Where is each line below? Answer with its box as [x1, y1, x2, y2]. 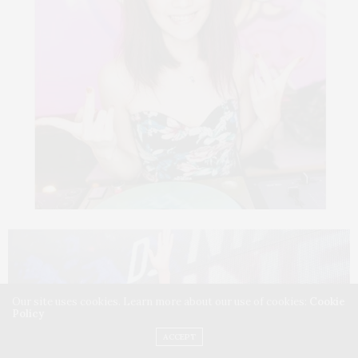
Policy [12, 306, 44, 320]
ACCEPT [162, 332, 196, 342]
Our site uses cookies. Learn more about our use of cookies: [12, 294, 309, 308]
